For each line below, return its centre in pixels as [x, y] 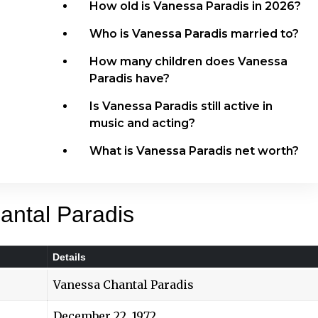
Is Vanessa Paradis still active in [181, 106]
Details [69, 257]
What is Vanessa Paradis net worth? [194, 150]
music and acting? [143, 123]
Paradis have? [130, 78]
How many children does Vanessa [189, 61]
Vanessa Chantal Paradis [124, 284]
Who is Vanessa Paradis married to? [194, 33]
